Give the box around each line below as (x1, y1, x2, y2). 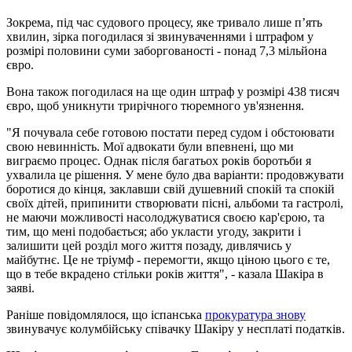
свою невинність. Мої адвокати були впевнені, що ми (6, 139, 294, 153)
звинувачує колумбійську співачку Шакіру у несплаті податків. (6, 321, 345, 335)
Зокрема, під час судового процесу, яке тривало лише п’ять (6, 15, 322, 29)
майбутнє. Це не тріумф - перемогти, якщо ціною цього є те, (6, 252, 330, 266)
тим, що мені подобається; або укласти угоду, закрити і (6, 224, 301, 238)
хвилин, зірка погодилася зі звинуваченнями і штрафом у (6, 29, 313, 43)
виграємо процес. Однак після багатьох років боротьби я (6, 153, 311, 167)
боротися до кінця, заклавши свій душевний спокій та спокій (6, 181, 335, 196)
